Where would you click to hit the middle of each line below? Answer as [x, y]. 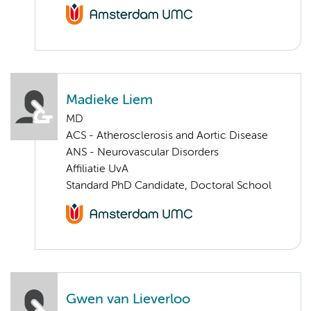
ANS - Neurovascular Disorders [142, 152]
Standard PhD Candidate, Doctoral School [169, 186]
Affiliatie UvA [97, 169]
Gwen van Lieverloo [128, 299]
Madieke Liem [109, 100]
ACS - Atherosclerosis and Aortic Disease [167, 136]
